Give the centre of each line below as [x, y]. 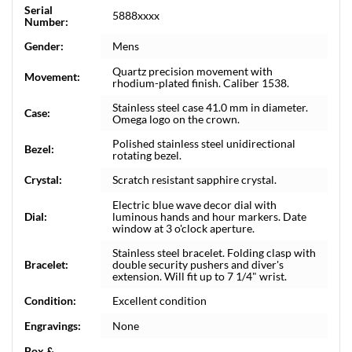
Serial [38, 10]
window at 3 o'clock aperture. [183, 228]
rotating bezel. [147, 155]
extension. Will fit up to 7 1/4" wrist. [200, 276]
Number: [46, 22]
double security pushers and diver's [198, 264]
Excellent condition [159, 301]
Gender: [44, 46]
